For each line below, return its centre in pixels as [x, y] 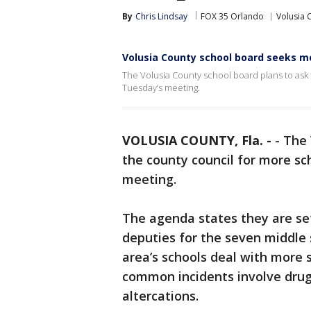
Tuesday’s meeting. [161, 87]
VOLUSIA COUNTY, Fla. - [197, 140]
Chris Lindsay [161, 16]
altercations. [162, 296]
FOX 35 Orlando [232, 16]
